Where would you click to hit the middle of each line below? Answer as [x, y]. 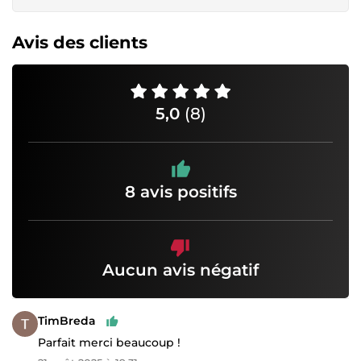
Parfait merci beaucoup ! [109, 342]
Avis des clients [80, 42]
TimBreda [67, 321]
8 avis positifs [180, 191]
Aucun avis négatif [180, 270]
